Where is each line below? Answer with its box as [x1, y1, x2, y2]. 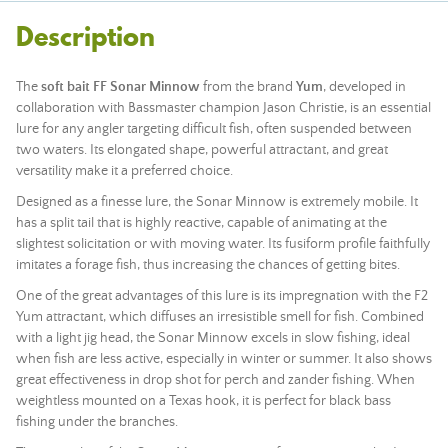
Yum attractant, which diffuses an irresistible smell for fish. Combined [16, 309, 424, 325]
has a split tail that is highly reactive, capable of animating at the [16, 215, 387, 231]
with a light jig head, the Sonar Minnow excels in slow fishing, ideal [16, 330, 410, 346]
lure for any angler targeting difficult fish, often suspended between [16, 121, 412, 137]
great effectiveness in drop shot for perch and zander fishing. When [16, 372, 415, 388]
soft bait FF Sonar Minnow [41, 79, 200, 95]
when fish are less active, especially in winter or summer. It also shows [16, 351, 432, 367]
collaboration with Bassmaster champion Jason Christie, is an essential [16, 100, 431, 116]
